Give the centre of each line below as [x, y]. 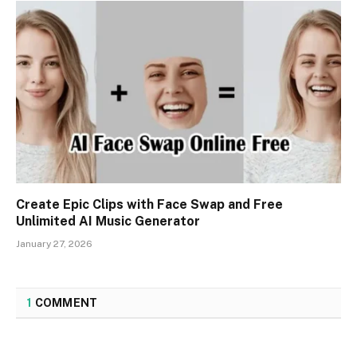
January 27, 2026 [54, 244]
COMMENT [65, 303]
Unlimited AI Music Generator [108, 222]
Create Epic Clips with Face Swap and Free [149, 205]
